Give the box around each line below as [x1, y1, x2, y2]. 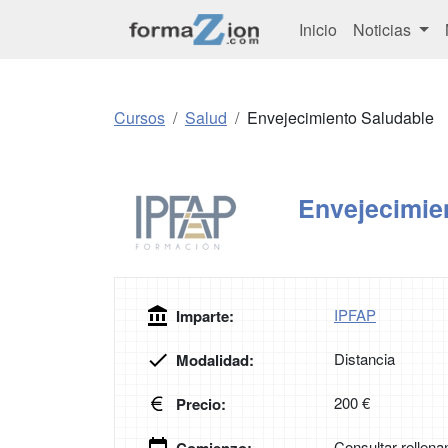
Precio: [176, 393, 226, 416]
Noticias [353, 17, 415, 41]
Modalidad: [176, 349, 254, 372]
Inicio [299, 17, 337, 41]
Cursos [114, 106, 165, 130]
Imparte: [176, 305, 234, 328]
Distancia [334, 348, 395, 370]
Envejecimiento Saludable [247, 106, 434, 130]
